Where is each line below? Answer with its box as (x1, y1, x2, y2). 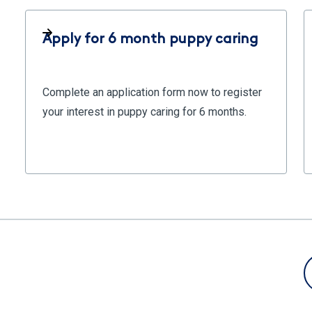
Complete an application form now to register (42, 86, 262, 99)
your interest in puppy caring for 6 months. (42, 105, 247, 118)
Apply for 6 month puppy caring (42, 33, 258, 47)
